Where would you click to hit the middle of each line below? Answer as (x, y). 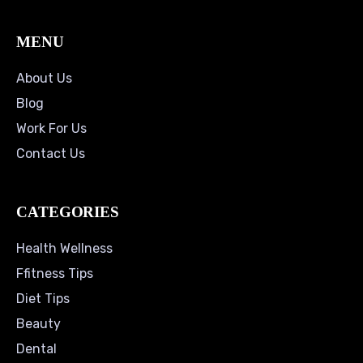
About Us (44, 79)
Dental (36, 349)
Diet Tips (43, 299)
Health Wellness (64, 249)
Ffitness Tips (55, 274)
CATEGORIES (68, 212)
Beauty (38, 324)
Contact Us (51, 154)
